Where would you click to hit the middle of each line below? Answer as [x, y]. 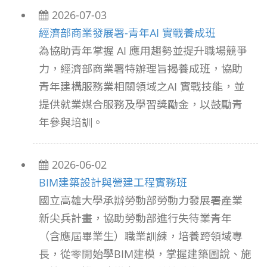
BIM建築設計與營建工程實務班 [113, 182]
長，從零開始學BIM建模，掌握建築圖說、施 [145, 254]
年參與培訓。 [71, 122]
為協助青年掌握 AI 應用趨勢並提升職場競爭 [143, 51]
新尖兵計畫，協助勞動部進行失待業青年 [135, 218]
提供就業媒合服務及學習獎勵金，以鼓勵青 [141, 104]
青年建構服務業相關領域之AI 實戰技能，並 [142, 86]
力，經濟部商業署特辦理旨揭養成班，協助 [141, 69]
